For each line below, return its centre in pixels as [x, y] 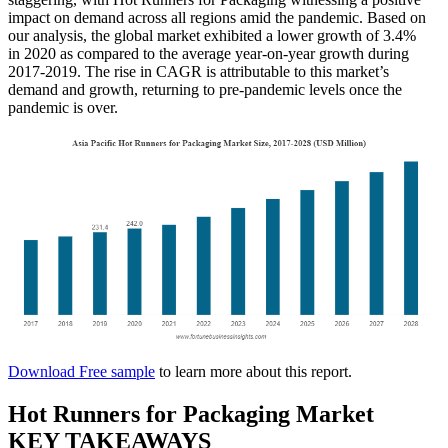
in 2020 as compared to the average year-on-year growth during [208, 53]
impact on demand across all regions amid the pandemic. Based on [217, 17]
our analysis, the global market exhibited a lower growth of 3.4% [212, 35]
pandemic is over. [63, 107]
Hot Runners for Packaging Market [191, 414]
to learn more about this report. [253, 372]
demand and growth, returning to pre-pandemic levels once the [205, 89]
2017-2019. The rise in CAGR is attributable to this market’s [198, 71]
